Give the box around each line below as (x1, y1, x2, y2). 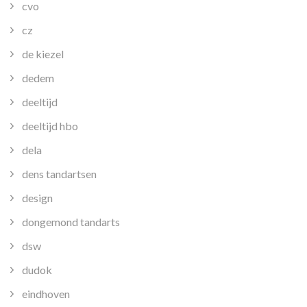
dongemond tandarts (22, 214, 120, 228)
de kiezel (22, 47, 64, 60)
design (22, 191, 53, 204)
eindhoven (22, 286, 70, 300)
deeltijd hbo (22, 119, 78, 132)
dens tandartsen (22, 167, 97, 180)
